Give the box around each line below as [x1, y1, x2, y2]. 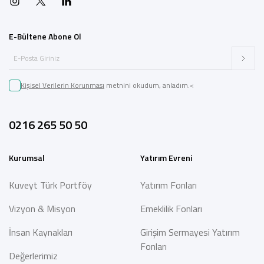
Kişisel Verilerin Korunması [21, 80, 104, 91]
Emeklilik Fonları [140, 202, 202, 216]
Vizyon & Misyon [9, 202, 75, 216]
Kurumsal [9, 151, 45, 164]
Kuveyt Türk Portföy [9, 178, 92, 193]
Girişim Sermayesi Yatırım [140, 225, 240, 240]
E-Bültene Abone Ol [9, 30, 81, 43]
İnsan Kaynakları [9, 225, 72, 240]
